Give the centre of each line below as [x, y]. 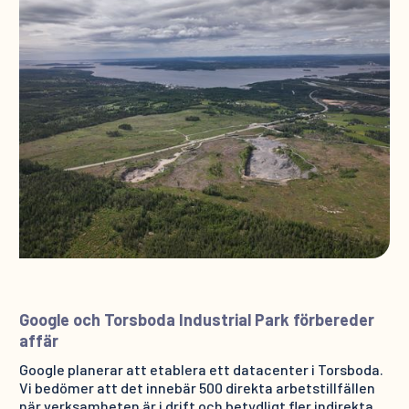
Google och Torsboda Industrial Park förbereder [196, 320]
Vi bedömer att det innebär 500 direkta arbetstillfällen [197, 388]
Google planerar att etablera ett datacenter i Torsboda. [201, 370]
